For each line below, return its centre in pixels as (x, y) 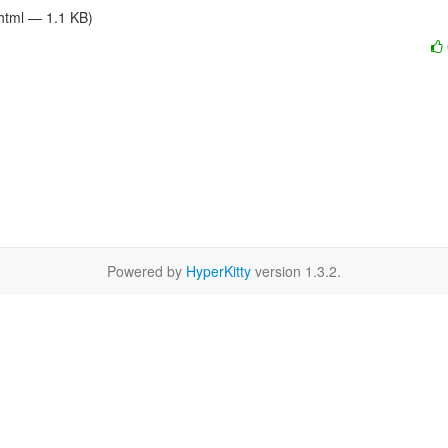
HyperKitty (218, 270)
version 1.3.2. (296, 270)
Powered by (146, 270)
